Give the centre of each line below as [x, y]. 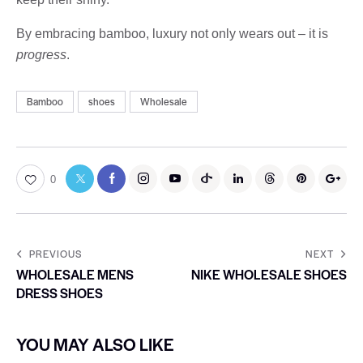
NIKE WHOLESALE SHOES [269, 274]
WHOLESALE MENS [75, 274]
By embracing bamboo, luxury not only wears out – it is [172, 33]
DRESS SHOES [60, 293]
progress [41, 54]
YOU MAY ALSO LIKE [95, 344]
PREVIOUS [56, 253]
